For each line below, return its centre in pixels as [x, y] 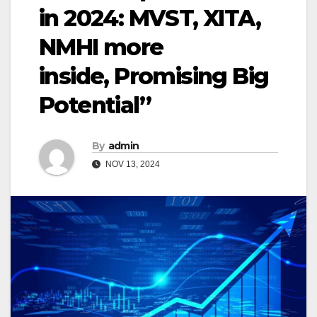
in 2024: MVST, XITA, [150, 18]
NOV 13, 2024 [132, 165]
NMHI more [101, 47]
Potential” [95, 105]
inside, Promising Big [154, 76]
